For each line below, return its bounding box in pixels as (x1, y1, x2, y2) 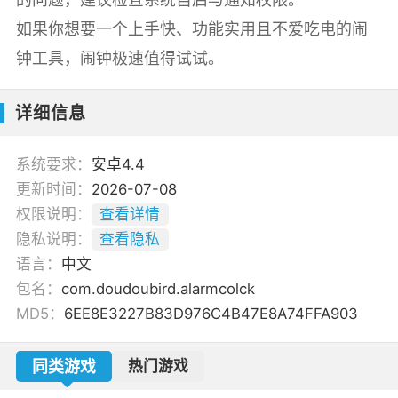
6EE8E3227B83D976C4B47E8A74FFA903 (63, 305, 358, 323)
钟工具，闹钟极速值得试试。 (15, 48, 224, 68)
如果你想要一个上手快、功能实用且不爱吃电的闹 (15, 19, 368, 38)
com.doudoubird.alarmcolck (60, 280, 255, 298)
